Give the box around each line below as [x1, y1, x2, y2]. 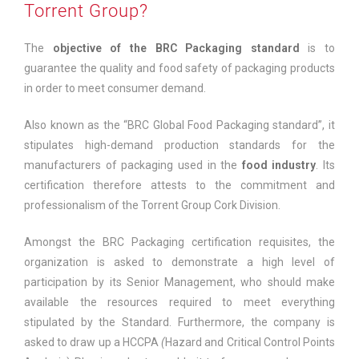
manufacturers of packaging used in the [24, 159, 242, 172]
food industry [241, 159, 317, 172]
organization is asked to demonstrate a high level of [24, 256, 335, 269]
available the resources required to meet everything [24, 296, 335, 309]
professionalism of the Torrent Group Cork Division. [24, 199, 280, 212]
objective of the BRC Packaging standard [52, 42, 300, 55]
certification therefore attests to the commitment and [24, 179, 335, 192]
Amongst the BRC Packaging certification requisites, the [24, 236, 335, 249]
